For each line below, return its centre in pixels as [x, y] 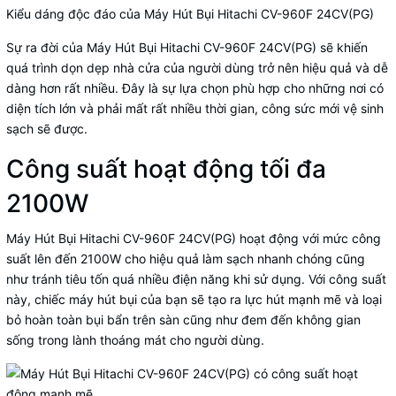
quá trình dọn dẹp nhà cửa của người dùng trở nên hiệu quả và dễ [197, 68]
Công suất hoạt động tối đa [166, 169]
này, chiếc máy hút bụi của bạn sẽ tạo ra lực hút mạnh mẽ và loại [194, 300]
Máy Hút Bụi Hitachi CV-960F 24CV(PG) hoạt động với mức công [194, 239]
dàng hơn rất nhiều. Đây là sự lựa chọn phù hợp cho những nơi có [195, 88]
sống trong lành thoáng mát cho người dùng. [135, 340]
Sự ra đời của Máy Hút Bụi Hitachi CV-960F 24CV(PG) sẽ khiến [187, 48]
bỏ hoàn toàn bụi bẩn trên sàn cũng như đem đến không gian [183, 320]
